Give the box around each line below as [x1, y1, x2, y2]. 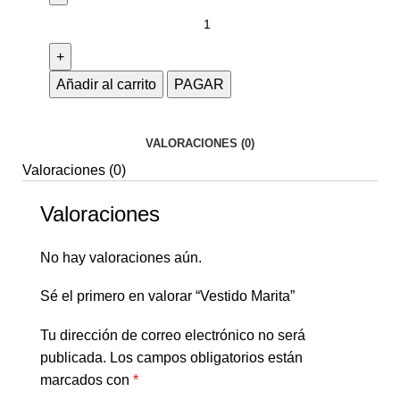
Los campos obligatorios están [110, 350, 303, 366]
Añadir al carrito [56, 77, 156, 93]
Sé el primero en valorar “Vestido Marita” [40, 288, 295, 304]
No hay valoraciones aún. [40, 250, 202, 266]
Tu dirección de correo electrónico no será [40, 328, 305, 344]
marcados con [40, 372, 133, 388]
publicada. [40, 350, 106, 366]
